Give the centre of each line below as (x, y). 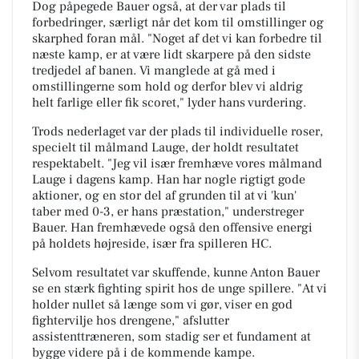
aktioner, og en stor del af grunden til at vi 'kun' (164, 195)
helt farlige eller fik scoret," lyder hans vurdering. (169, 102)
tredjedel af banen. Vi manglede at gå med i (154, 70)
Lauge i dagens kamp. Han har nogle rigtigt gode (169, 179)
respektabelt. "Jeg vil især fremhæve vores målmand (177, 163)
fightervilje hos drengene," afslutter (131, 320)
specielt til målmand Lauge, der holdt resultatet (165, 147)
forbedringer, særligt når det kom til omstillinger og (178, 22)
